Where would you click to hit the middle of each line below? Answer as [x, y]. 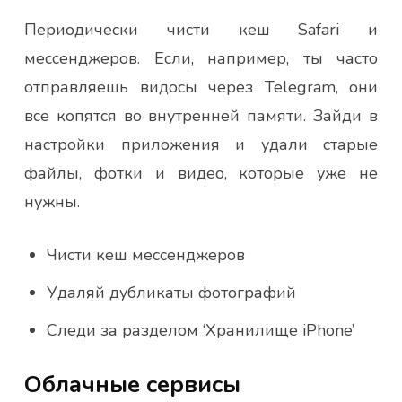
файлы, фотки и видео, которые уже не [201, 173]
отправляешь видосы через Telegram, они [201, 87]
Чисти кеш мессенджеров [146, 254]
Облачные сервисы [132, 384]
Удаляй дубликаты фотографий [171, 292]
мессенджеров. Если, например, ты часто [201, 58]
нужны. [52, 201]
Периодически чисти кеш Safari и [201, 29]
